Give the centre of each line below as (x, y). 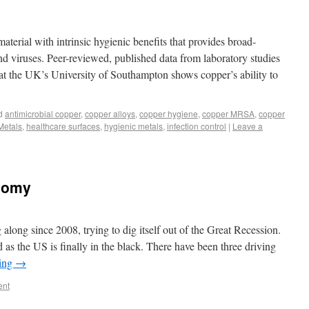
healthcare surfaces (63, 126)
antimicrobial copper (43, 113)
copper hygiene (169, 113)
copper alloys (110, 113)
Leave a (248, 126)
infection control (197, 126)
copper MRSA (228, 113)
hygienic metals (133, 126)
